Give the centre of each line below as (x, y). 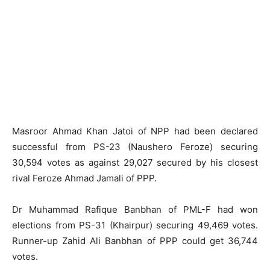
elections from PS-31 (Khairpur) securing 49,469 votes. (135, 225)
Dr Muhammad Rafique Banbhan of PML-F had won (135, 209)
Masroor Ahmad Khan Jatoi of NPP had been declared (135, 131)
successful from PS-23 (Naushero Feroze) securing (135, 147)
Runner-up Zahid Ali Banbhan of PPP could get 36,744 (135, 241)
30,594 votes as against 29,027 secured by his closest (135, 162)
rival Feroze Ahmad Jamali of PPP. (84, 178)
